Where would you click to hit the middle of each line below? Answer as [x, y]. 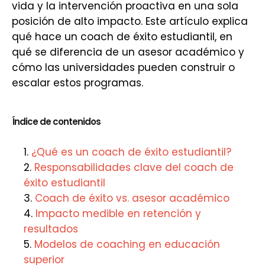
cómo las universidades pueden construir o [123, 67]
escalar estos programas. [77, 83]
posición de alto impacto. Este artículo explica [130, 21]
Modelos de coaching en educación [127, 244]
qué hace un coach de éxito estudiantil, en [122, 37]
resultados [51, 229]
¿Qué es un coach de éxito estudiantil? [131, 152]
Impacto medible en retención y [118, 214]
